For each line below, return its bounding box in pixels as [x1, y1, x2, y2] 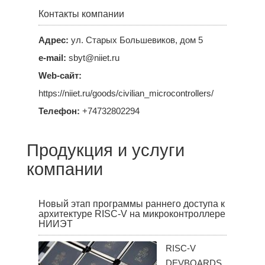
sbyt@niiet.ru [66, 53, 119, 63]
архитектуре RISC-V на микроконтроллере [38, 209, 225, 219]
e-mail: [38, 53, 66, 63]
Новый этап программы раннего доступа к [38, 199, 225, 209]
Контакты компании [38, 9, 124, 19]
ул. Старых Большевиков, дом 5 [68, 35, 203, 45]
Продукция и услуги [26, 140, 185, 160]
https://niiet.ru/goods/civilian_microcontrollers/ [38, 89, 214, 98]
